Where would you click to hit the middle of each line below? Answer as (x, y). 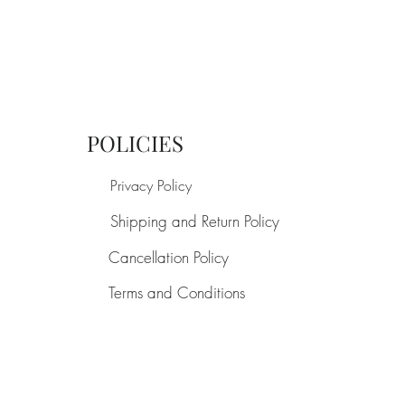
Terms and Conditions (177, 292)
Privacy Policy (151, 185)
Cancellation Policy (169, 257)
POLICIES (136, 143)
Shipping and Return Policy (195, 221)
